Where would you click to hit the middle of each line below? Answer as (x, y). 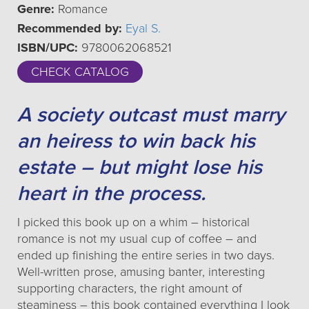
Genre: (36, 9)
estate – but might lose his (140, 167)
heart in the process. (111, 193)
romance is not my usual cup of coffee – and (137, 239)
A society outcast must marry (151, 115)
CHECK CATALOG (80, 72)
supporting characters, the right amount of (130, 288)
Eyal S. (143, 28)
